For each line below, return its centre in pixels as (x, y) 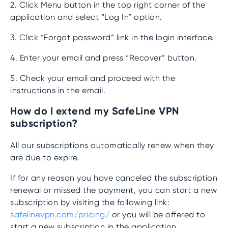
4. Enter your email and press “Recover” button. (104, 58)
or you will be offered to (157, 215)
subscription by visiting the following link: (90, 202)
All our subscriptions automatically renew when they (112, 145)
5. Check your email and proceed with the (93, 78)
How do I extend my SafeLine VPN (95, 111)
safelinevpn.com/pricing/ (60, 215)
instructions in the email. (58, 90)
